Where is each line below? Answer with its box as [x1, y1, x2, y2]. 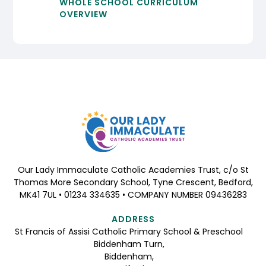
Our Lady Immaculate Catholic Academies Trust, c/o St [17, 163, 249, 176]
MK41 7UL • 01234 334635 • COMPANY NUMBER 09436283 [19, 188, 247, 201]
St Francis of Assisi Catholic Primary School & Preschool [15, 225, 243, 237]
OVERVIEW [59, 8, 107, 21]
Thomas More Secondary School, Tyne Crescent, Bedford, [13, 176, 253, 188]
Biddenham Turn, [93, 237, 164, 250]
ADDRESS [111, 213, 155, 225]
